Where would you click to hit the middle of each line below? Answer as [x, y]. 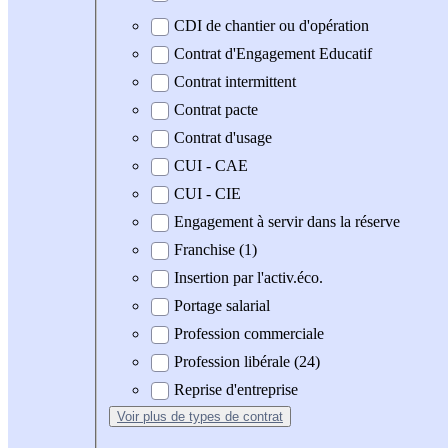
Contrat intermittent [235, 82]
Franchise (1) [215, 250]
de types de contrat [227, 417]
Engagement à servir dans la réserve [287, 222]
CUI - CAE [211, 166]
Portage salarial [222, 306]
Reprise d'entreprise [236, 390]
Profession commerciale [249, 334]
